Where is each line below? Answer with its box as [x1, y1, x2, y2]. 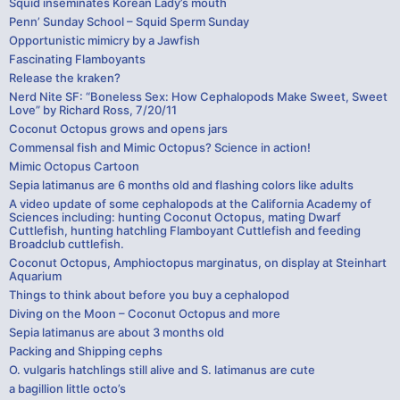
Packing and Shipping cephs [9, 343, 162, 358]
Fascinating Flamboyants [9, 51, 146, 66]
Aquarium [9, 268, 62, 283]
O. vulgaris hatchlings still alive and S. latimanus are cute [9, 362, 315, 377]
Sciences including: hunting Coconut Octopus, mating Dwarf [9, 209, 341, 224]
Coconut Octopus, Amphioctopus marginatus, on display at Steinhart [9, 254, 387, 270]
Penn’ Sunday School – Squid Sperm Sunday [9, 13, 249, 29]
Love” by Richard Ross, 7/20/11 [9, 102, 177, 117]
